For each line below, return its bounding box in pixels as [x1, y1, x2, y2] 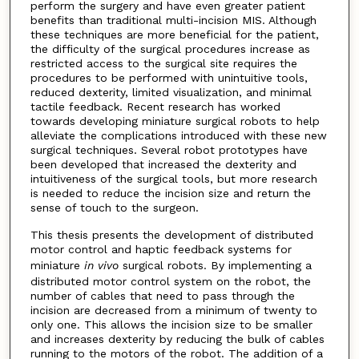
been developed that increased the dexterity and [30, 157, 296, 171]
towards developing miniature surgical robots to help [30, 114, 320, 127]
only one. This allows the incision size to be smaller [30, 318, 313, 332]
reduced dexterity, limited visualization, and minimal [30, 85, 312, 99]
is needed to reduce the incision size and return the [30, 186, 311, 200]
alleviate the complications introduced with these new [30, 128, 327, 142]
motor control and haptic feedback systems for [30, 243, 292, 256]
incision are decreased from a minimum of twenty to [30, 304, 317, 317]
